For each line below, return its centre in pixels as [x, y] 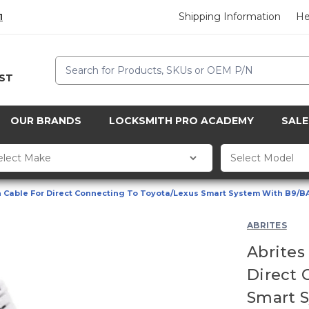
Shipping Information [230, 17]
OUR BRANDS [46, 121]
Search [72, 62]
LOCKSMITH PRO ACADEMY [181, 121]
